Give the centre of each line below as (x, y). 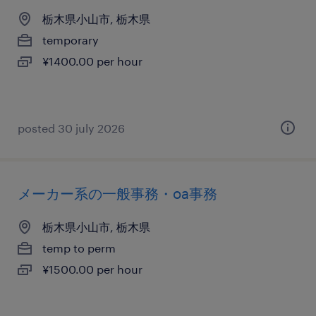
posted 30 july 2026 (71, 128)
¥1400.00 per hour (92, 61)
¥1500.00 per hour (92, 269)
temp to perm (79, 248)
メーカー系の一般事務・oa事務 (117, 193)
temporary (71, 40)
